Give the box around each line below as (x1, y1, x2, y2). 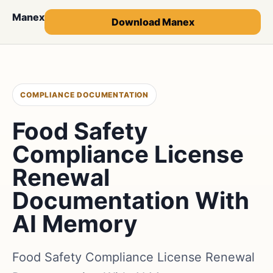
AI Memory (12, 210, 138, 238)
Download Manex (111, 16, 194, 28)
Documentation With (12, 186, 249, 214)
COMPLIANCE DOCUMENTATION (20, 90, 149, 99)
